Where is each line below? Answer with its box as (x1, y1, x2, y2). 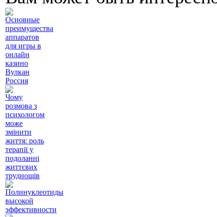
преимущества (5, 24, 53, 33)
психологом (5, 110, 45, 119)
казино (5, 59, 28, 68)
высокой (5, 197, 33, 205)
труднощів (5, 171, 40, 180)
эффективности (5, 205, 57, 214)
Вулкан (5, 68, 30, 77)
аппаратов (5, 33, 39, 42)
